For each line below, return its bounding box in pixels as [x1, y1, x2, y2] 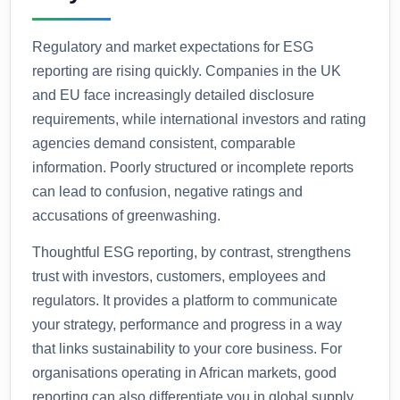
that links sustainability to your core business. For [32, 341, 343, 357]
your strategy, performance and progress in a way [32, 317, 343, 333]
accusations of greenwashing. [32, 208, 221, 224]
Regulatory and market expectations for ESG [32, 39, 314, 55]
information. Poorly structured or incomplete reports [32, 160, 354, 176]
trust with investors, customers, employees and [32, 269, 327, 285]
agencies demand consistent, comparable [32, 136, 296, 152]
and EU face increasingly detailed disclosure [32, 87, 315, 104]
